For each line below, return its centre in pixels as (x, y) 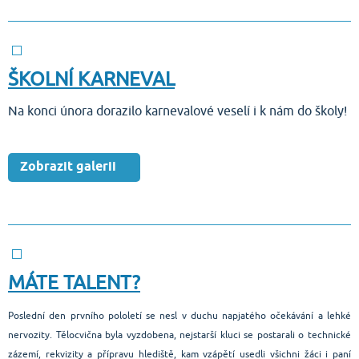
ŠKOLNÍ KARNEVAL (91, 79)
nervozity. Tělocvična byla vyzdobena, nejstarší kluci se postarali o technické (179, 335)
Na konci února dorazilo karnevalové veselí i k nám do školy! (177, 111)
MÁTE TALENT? (74, 283)
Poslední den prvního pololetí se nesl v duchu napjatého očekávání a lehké (179, 316)
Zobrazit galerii (68, 167)
